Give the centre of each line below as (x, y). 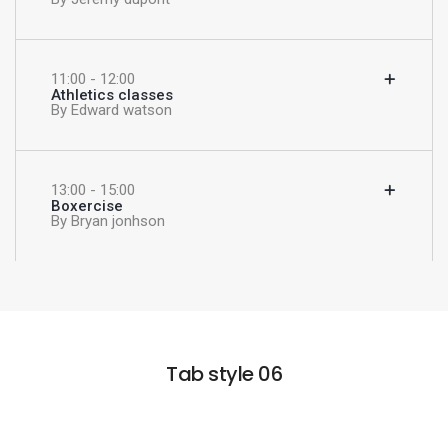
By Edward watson (111, 110)
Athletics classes (112, 95)
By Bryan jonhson (108, 221)
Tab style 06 (224, 374)
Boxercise (87, 206)
